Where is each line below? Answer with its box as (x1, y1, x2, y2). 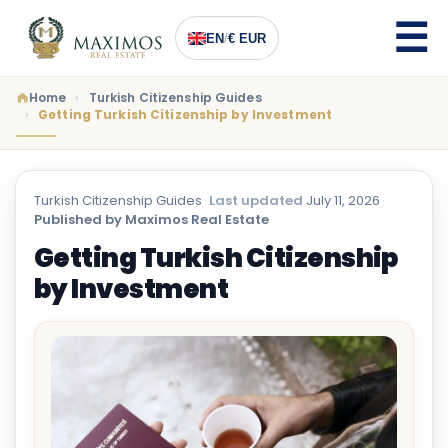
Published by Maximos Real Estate (34, 210, 269, 229)
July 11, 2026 (303, 191, 380, 210)
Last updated (209, 191, 303, 210)
